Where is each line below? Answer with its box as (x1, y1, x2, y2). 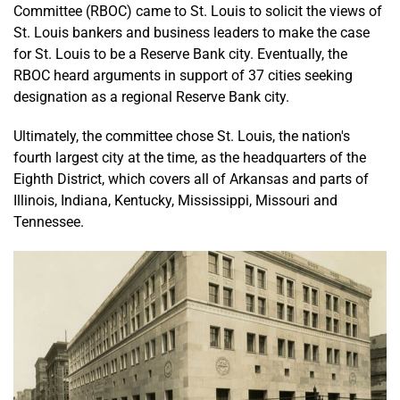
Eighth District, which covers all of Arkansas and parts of (13, 170, 369, 187)
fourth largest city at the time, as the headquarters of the (13, 148, 366, 166)
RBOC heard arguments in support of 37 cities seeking (13, 66, 353, 84)
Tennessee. (13, 212, 84, 230)
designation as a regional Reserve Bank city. (13, 87, 289, 105)
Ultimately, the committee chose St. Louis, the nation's (13, 127, 350, 145)
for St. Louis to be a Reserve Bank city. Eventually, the (13, 45, 347, 62)
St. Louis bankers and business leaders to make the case (13, 23, 370, 41)
